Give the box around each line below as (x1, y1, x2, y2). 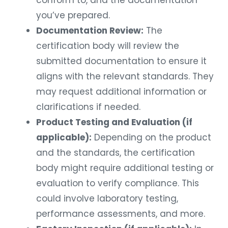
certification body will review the (36, 40, 179, 52)
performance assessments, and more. (36, 208, 205, 220)
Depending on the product (92, 131, 211, 144)
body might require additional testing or (36, 162, 214, 175)
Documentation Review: (36, 24, 144, 37)
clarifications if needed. (36, 101, 140, 113)
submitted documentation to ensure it (36, 55, 207, 68)
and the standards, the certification (36, 147, 195, 159)
